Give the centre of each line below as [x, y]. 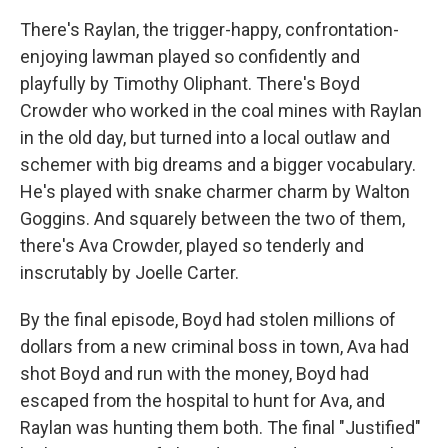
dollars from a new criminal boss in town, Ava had [214, 347]
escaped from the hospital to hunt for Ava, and [202, 401]
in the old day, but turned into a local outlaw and [205, 138]
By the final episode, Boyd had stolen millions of [208, 320]
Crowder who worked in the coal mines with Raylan [221, 111]
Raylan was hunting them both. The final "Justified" [220, 428]
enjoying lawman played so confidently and [190, 57]
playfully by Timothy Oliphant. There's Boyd [190, 84]
